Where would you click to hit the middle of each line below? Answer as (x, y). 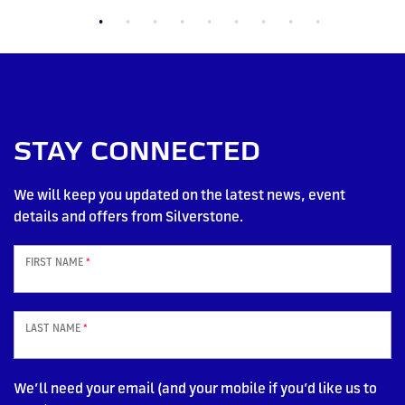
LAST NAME (54, 327)
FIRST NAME (56, 261)
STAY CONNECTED (137, 151)
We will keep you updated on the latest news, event (179, 194)
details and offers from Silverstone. (128, 216)
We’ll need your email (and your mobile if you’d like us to (195, 387)
